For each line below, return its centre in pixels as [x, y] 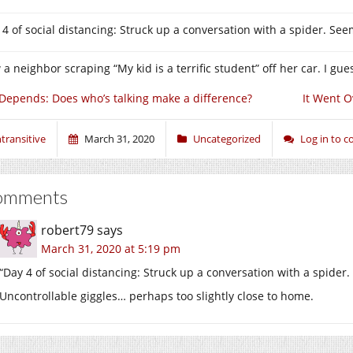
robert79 [67, 230]
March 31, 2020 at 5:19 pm [111, 249]
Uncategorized [227, 139]
